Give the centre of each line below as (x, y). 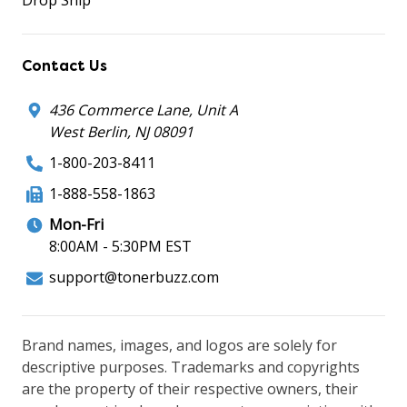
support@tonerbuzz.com (134, 277)
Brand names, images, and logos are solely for (179, 345)
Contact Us (65, 65)
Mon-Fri (76, 224)
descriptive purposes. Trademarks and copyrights (191, 367)
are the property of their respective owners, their (190, 388)
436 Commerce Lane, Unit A (144, 109)
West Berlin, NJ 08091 (121, 131)
